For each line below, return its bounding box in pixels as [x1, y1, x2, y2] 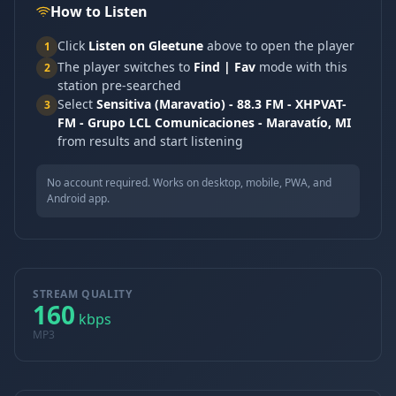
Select [57, 95, 96, 112]
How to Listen [50, 2, 148, 21]
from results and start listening [57, 133, 243, 149]
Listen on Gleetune [88, 37, 203, 54]
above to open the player [203, 37, 354, 54]
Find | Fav [194, 58, 255, 75]
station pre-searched [57, 77, 181, 94]
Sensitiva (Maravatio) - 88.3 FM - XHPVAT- [96, 95, 346, 112]
